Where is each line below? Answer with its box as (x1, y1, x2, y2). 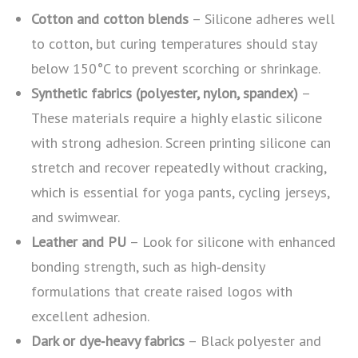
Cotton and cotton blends (31, 9, 189, 28)
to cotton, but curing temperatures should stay (31, 34, 317, 53)
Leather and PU (31, 232, 127, 251)
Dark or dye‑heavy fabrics (31, 331, 185, 350)
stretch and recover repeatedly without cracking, (31, 157, 327, 177)
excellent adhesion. (31, 306, 150, 325)
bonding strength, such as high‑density (31, 257, 265, 276)
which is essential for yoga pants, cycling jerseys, (31, 182, 330, 201)
